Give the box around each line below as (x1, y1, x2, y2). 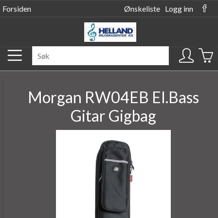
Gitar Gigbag (71, 106, 156, 125)
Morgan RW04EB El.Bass (28, 88, 199, 107)
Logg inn (165, 4, 193, 13)
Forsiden (2, 4, 31, 13)
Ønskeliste (124, 4, 160, 13)
